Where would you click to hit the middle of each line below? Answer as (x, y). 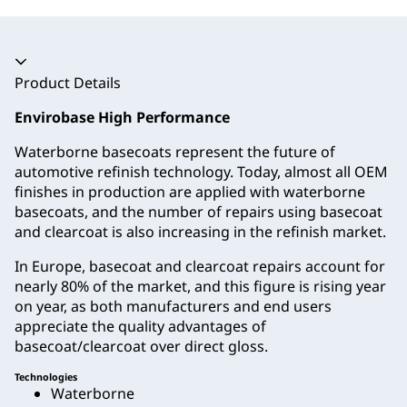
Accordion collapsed (83, 62)
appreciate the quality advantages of (140, 327)
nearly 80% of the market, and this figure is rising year (200, 287)
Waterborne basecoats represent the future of (175, 152)
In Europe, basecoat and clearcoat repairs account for (200, 267)
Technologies (46, 377)
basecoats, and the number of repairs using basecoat (199, 212)
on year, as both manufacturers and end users (173, 307)
